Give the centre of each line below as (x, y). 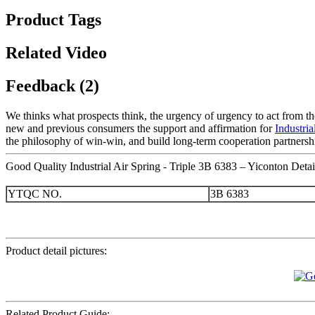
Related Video (56, 53)
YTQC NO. (35, 194)
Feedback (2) (52, 86)
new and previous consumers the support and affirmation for (140, 129)
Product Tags (53, 20)
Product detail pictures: (56, 251)
